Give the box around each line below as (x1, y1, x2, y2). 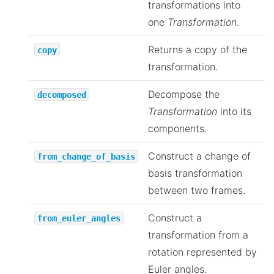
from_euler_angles (37, 213, 120, 223)
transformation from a (148, 228, 248, 241)
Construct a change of (148, 149, 251, 162)
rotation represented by (148, 245, 257, 258)
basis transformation (148, 166, 242, 179)
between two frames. (148, 183, 245, 196)
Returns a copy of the (148, 43, 247, 56)
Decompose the (148, 87, 220, 100)
